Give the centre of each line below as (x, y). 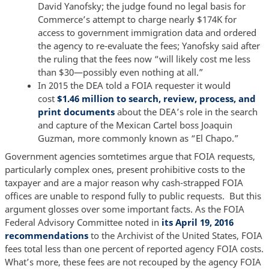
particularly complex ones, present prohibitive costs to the (125, 169)
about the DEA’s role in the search (186, 112)
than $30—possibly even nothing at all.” (120, 72)
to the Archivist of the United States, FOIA (175, 235)
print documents (76, 112)
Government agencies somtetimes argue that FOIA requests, (130, 156)
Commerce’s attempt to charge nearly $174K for (137, 20)
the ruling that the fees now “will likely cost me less (144, 59)
